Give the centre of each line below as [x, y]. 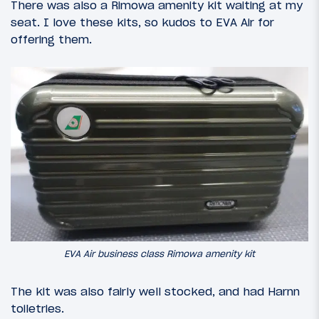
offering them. [51, 39]
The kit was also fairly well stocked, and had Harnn [155, 291]
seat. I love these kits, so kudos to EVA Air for [142, 22]
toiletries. [37, 308]
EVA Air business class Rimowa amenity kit [159, 254]
